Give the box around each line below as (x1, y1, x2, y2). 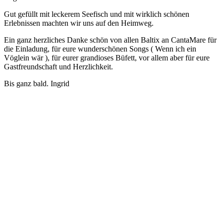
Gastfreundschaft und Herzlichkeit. (4, 62, 113, 71)
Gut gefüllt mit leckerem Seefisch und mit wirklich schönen (4, 10, 189, 19)
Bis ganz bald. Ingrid (4, 79, 69, 88)
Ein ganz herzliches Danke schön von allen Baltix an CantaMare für (4, 36, 217, 45)
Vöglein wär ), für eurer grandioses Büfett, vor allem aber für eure (4, 54, 210, 62)
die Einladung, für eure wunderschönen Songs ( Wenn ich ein (4, 45, 196, 54)
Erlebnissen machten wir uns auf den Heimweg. (4, 19, 154, 28)
